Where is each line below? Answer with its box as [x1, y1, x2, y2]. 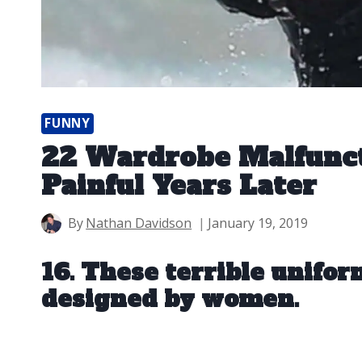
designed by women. [41, 284, 299, 315]
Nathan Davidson [86, 214, 192, 233]
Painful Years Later [41, 168, 317, 204]
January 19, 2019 [208, 214, 309, 233]
